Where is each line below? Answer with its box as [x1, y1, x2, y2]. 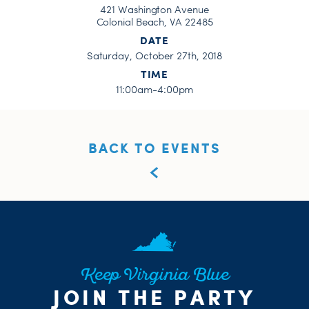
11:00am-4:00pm [115, 83, 194, 96]
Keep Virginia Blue [80, 263, 229, 289]
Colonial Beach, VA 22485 [96, 16, 213, 28]
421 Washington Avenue [100, 3, 209, 16]
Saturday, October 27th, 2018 [86, 50, 223, 62]
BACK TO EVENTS [88, 139, 221, 157]
